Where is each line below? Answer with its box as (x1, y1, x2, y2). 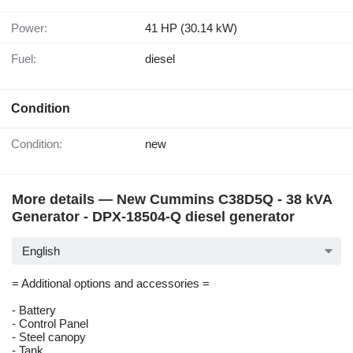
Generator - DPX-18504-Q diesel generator (12, 209, 295, 225)
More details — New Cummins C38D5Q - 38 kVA (12, 191, 332, 208)
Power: (19, 21, 47, 35)
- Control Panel (12, 317, 88, 331)
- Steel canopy (12, 330, 86, 344)
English (22, 244, 60, 258)
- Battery (12, 303, 56, 318)
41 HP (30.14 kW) (145, 21, 237, 35)
